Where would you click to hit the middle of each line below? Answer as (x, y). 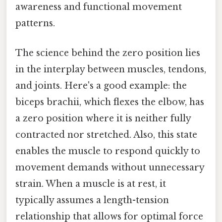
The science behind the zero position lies (108, 53)
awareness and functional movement (99, 7)
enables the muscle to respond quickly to (108, 151)
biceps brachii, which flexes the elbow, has (110, 102)
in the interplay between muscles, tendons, (111, 69)
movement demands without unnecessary (110, 167)
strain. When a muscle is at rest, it (91, 184)
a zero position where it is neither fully (103, 118)
